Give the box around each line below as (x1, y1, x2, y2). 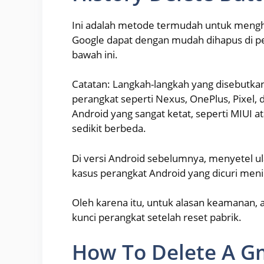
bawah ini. (72, 47, 118, 61)
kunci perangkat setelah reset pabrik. (72, 210, 242, 225)
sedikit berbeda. (72, 121, 146, 136)
